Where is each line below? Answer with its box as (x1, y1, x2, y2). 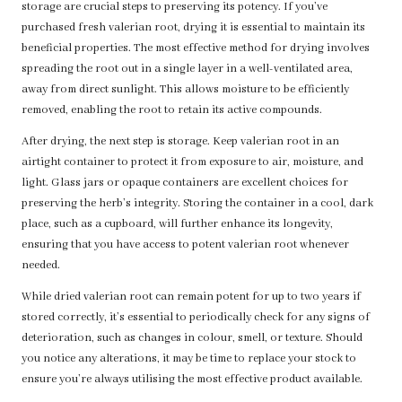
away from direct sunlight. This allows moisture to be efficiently (22, 83, 349, 98)
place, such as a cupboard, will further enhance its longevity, (22, 217, 333, 232)
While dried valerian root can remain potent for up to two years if (22, 290, 361, 305)
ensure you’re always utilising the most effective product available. (22, 372, 363, 388)
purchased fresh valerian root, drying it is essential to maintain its (22, 21, 365, 36)
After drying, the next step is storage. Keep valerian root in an (22, 135, 339, 150)
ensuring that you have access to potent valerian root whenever (22, 238, 349, 253)
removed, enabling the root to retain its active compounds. (22, 103, 322, 118)
